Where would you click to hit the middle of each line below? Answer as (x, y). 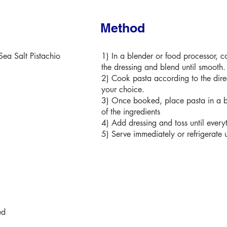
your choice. (123, 89)
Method (123, 28)
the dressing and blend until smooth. (163, 67)
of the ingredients (131, 112)
